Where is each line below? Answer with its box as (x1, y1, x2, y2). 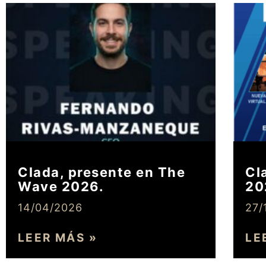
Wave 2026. (18, 179, 104, 195)
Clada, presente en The (18, 164, 185, 180)
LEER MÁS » (18, 231, 97, 245)
